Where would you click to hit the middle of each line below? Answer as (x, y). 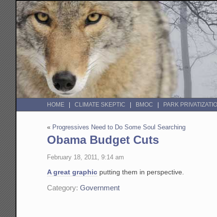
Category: (64, 188)
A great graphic (72, 172)
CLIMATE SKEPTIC (100, 105)
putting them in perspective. (141, 172)
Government (100, 188)
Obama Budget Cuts (103, 140)
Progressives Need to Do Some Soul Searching (119, 127)
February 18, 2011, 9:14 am (86, 157)
